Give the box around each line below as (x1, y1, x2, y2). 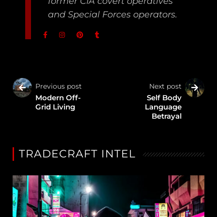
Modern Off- (35, 93, 81, 102)
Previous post (35, 81, 82, 91)
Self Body (146, 93, 182, 102)
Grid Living (35, 102, 76, 111)
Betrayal (151, 111, 182, 121)
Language (144, 102, 182, 111)
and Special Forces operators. (48, 9, 178, 20)
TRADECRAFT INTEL (19, 147, 136, 160)
